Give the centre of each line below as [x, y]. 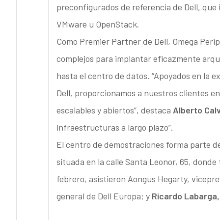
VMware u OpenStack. [98, 24]
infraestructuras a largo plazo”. [115, 127]
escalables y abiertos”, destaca [114, 110]
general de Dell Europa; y [104, 196]
